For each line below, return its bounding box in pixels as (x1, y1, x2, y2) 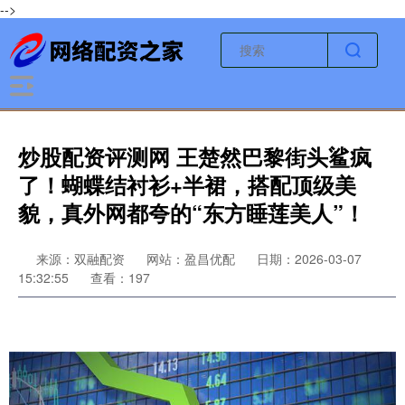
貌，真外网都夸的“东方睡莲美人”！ (18, 197, 365, 228)
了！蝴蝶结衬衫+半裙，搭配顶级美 (18, 169, 356, 200)
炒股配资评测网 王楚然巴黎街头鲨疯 (18, 141, 372, 172)
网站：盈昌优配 (146, 250, 235, 268)
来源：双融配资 (36, 250, 128, 268)
